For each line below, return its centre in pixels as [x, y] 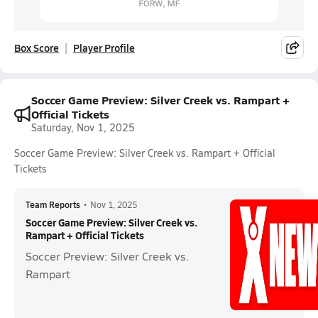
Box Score [37, 48]
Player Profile [104, 48]
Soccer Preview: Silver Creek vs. [108, 256]
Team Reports [53, 204]
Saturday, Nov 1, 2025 [83, 127]
